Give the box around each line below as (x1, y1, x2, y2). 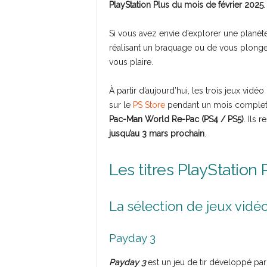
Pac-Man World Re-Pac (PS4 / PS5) (108, 114, 244, 124)
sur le (108, 100, 133, 110)
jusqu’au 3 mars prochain (108, 129, 204, 138)
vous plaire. (108, 57, 153, 67)
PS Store (132, 100, 165, 110)
